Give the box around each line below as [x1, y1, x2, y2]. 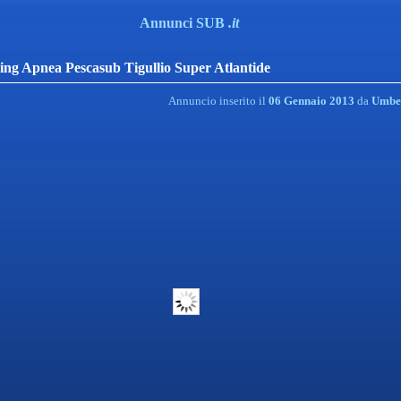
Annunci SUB [140, 15, 228, 30]
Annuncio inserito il [168, 94, 269, 107]
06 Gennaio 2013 [269, 94, 354, 107]
